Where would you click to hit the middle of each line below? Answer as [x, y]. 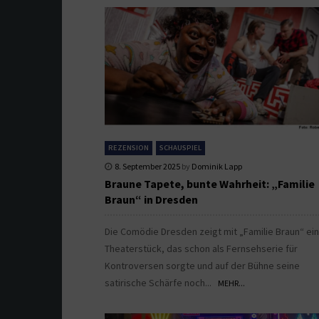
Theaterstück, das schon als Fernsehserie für [201, 248]
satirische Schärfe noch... [161, 282]
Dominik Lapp [217, 166]
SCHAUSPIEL [181, 147]
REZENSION [129, 147]
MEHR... [231, 283]
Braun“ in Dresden [151, 199]
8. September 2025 [147, 166]
